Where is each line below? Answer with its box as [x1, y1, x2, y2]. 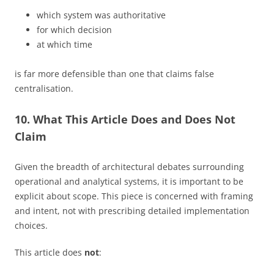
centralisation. [15, 82, 73, 94]
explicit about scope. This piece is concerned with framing [15, 190, 253, 202]
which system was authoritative [37, 9, 166, 21]
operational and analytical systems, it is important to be [15, 175, 243, 187]
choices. [15, 219, 48, 231]
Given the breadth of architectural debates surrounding [15, 160, 244, 172]
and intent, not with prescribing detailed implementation [15, 204, 250, 217]
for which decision [37, 23, 112, 35]
